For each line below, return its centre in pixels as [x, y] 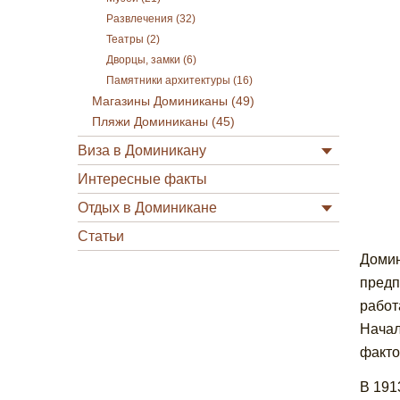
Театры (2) [133, 39]
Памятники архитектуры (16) [179, 80]
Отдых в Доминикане [147, 208]
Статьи [101, 236]
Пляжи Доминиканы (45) [163, 122]
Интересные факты [142, 179]
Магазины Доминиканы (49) [173, 101]
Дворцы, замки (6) [151, 60]
